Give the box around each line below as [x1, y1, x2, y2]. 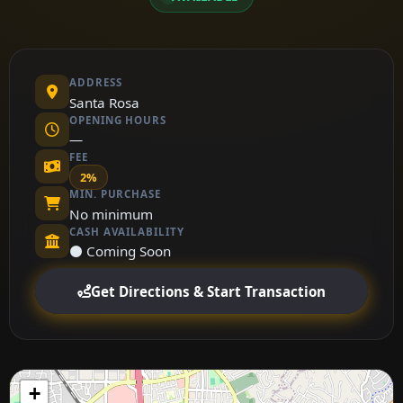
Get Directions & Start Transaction [91, 282, 326, 300]
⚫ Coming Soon [69, 242, 171, 261]
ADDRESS [69, 76, 122, 90]
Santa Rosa [69, 93, 139, 112]
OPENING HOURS [69, 112, 166, 127]
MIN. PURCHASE [69, 187, 161, 201]
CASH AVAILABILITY [69, 224, 184, 238]
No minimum [69, 204, 153, 223]
